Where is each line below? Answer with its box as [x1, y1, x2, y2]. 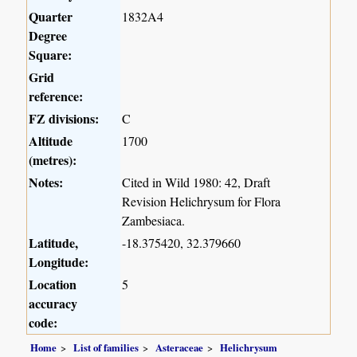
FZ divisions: [29, 108, 100, 127]
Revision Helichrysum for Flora [122, 192, 281, 210]
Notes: [29, 172, 64, 191]
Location [29, 274, 77, 293]
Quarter [29, 6, 73, 25]
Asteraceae [155, 340, 204, 355]
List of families [73, 340, 139, 355]
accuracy [29, 293, 78, 312]
